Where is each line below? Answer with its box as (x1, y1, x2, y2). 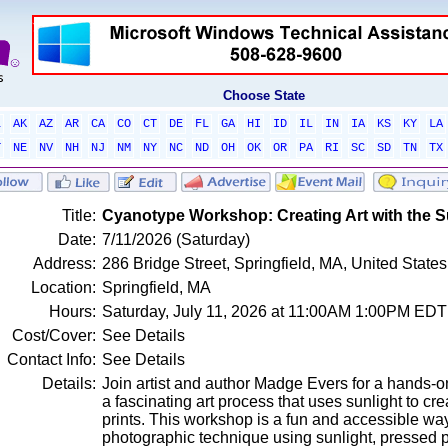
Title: (61, 207, 96, 224)
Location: (30, 279, 96, 296)
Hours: (48, 303, 96, 320)
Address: (32, 255, 96, 272)
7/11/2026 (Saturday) (101, 231, 250, 248)
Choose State (223, 88, 305, 103)
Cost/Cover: (11, 327, 96, 344)
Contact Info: (6, 351, 96, 368)
